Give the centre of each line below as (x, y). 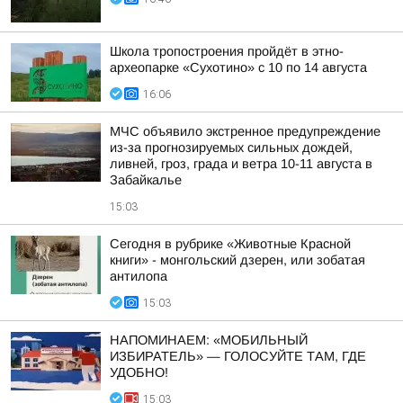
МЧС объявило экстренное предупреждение (245, 131)
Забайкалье (146, 180)
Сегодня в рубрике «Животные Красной (230, 244)
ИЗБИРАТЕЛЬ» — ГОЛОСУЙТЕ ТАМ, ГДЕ (238, 356)
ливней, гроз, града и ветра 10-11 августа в (241, 164)
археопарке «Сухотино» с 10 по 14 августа (238, 67)
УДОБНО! (139, 372)
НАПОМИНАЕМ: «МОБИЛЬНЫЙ (209, 340)
